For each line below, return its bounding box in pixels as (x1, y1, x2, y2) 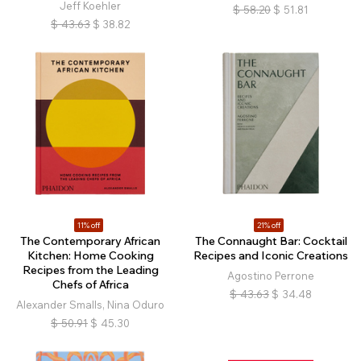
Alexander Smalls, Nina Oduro (16, 298, 164, 311)
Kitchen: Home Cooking (27, 248, 154, 263)
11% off (77, 220, 100, 230)
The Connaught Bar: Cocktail (194, 234, 347, 248)
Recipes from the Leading (22, 263, 159, 277)
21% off (257, 220, 280, 230)
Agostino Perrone (227, 269, 314, 282)
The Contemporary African (20, 234, 160, 248)
